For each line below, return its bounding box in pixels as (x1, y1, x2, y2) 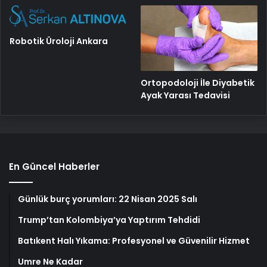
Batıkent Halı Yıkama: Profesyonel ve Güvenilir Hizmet (18, 235, 250, 247)
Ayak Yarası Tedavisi (141, 89, 231, 102)
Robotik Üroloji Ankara (10, 35, 108, 47)
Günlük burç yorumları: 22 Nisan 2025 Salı (18, 193, 197, 206)
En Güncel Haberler (9, 160, 100, 173)
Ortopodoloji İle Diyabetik (141, 77, 255, 89)
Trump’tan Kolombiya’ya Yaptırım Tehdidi (18, 214, 200, 226)
